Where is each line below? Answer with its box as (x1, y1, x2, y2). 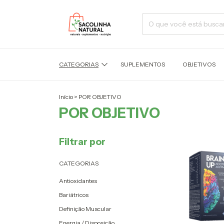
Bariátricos (59, 190, 88, 198)
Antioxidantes (59, 176, 97, 184)
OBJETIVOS (182, 60, 215, 68)
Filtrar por (59, 135, 105, 147)
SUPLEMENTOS (120, 60, 165, 68)
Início (59, 92, 73, 100)
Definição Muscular (59, 204, 111, 212)
